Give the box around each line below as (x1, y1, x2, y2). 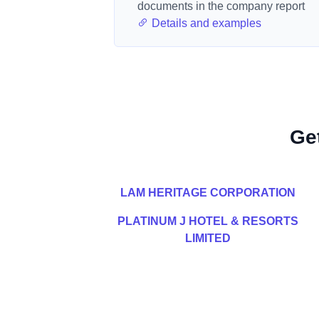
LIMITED (185, 232, 231, 244)
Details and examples (149, 17, 261, 29)
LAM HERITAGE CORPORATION (120, 187, 296, 199)
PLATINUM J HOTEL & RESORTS (117, 215, 298, 227)
